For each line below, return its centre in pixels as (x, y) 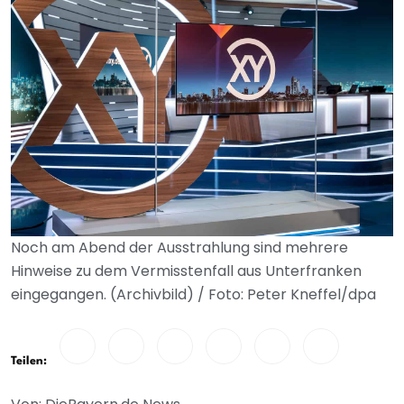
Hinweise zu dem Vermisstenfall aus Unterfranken (186, 271)
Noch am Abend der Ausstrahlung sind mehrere (179, 248)
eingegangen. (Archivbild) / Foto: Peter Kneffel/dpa (193, 294)
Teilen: (29, 361)
